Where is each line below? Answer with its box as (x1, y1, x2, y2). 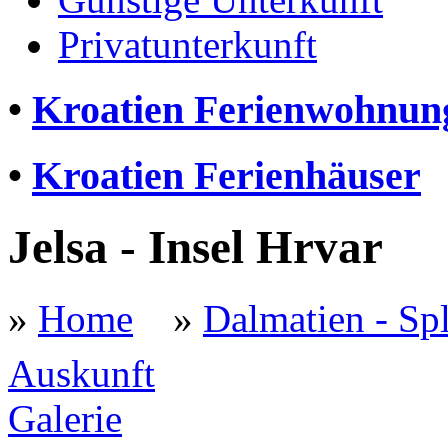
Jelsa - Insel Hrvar (8, 221, 383, 274)
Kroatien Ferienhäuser (32, 152, 421, 198)
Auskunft (8, 351, 155, 395)
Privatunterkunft (58, 23, 317, 67)
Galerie (8, 396, 122, 440)
